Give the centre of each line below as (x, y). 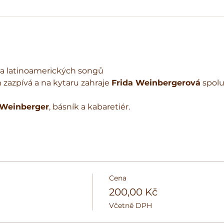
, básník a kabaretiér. (89, 107)
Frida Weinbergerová (156, 83)
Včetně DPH (130, 205)
